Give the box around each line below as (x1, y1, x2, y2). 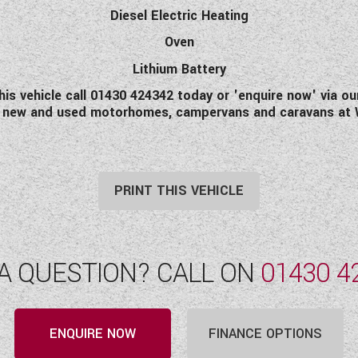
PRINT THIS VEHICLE (114, 181, 244, 200)
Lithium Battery (132, 59, 226, 78)
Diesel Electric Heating (109, 6, 249, 25)
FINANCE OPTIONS (208, 324, 322, 343)
